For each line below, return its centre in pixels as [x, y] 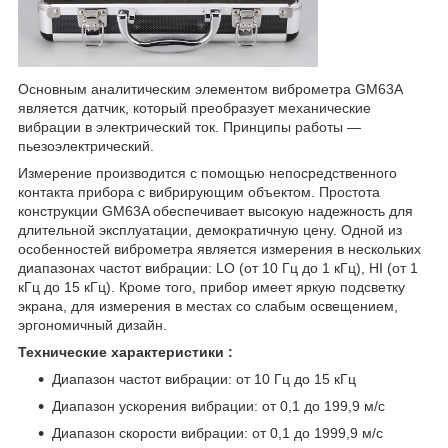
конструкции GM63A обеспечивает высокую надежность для [215, 210]
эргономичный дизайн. [92, 324]
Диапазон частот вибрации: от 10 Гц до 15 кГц [204, 378]
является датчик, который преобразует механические [194, 107]
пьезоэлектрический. [86, 145]
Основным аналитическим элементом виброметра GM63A [210, 88]
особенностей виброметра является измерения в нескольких [219, 248]
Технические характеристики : [125, 351]
